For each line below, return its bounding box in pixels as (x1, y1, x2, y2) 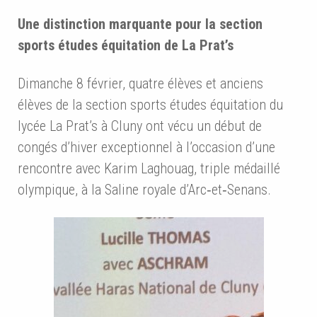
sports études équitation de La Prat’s (18, 37, 234, 54)
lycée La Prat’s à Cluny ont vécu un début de (18, 117, 262, 135)
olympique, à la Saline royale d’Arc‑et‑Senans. (18, 181, 271, 199)
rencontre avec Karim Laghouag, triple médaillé (18, 160, 280, 178)
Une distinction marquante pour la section (18, 16, 263, 33)
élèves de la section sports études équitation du (18, 96, 283, 114)
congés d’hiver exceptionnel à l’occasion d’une (18, 139, 275, 156)
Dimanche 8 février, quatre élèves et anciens (18, 75, 263, 93)
